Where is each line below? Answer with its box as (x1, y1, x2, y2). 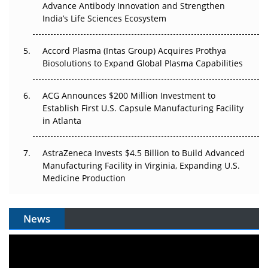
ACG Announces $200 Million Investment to (42, 90, 215, 102)
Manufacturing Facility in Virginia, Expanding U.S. (42, 160, 240, 172)
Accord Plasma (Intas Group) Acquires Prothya (42, 45, 226, 57)
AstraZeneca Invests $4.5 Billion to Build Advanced (42, 147, 245, 159)
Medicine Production (42, 172, 126, 184)
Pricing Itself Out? (21, 12, 92, 24)
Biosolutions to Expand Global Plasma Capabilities (42, 57, 243, 69)
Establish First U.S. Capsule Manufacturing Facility (42, 102, 243, 114)
